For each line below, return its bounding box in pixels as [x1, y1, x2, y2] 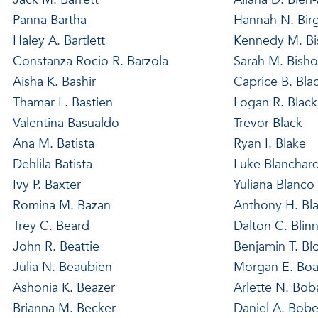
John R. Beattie [12, 237, 99, 256]
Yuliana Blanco [233, 175, 314, 194]
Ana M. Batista [12, 134, 94, 153]
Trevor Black [233, 114, 302, 132]
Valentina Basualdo [12, 114, 119, 132]
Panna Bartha [12, 11, 87, 29]
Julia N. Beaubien [12, 258, 112, 276]
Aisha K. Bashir [12, 72, 96, 91]
